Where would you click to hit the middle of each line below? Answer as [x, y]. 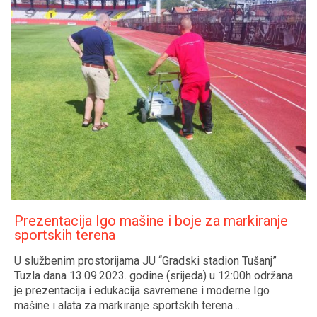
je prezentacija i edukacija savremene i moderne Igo [142, 291]
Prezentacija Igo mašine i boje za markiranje [151, 221]
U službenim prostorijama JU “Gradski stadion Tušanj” [145, 261]
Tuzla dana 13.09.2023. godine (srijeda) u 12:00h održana [154, 276]
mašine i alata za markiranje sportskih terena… [127, 306]
